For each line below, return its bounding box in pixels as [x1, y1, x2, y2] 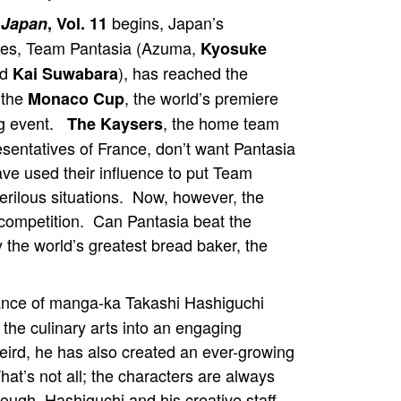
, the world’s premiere [124, 86, 278, 109]
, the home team [163, 111, 279, 134]
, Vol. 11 [47, 12, 107, 35]
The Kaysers [67, 112, 163, 135]
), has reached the [118, 61, 248, 84]
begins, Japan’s [107, 11, 224, 34]
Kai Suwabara [13, 62, 118, 85]
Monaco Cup [28, 87, 124, 110]
